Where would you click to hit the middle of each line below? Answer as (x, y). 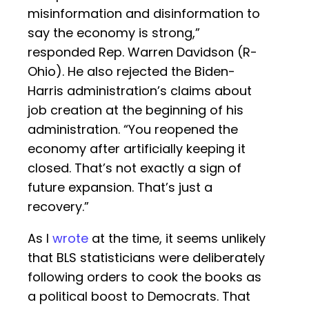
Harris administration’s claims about (140, 91)
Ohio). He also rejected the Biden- (131, 72)
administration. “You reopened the (133, 130)
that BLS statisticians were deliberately (146, 258)
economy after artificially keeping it (137, 149)
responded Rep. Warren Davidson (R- (142, 52)
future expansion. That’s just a (120, 188)
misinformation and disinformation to (144, 14)
